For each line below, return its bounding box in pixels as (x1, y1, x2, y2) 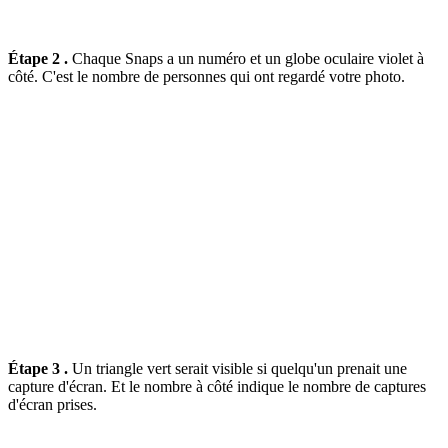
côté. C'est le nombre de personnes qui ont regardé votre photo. (8, 68, 405, 86)
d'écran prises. (8, 396, 97, 414)
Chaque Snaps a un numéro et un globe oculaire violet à (68, 50, 424, 68)
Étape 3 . (8, 360, 68, 378)
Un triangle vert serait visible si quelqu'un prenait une (68, 360, 407, 378)
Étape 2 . (8, 50, 68, 68)
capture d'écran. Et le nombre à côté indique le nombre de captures (8, 378, 426, 396)
